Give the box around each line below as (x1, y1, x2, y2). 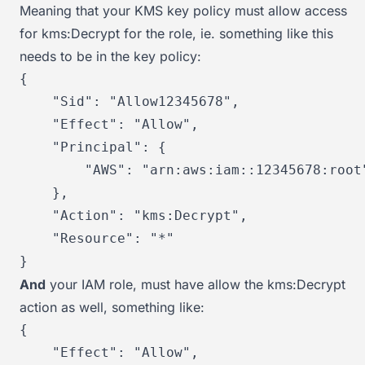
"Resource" (52, 230, 134, 246)
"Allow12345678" (109, 93, 231, 109)
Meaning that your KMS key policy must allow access (20, 2, 347, 19)
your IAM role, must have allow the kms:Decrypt (46, 275, 345, 292)
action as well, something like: (20, 298, 204, 315)
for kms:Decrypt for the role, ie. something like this (20, 24, 333, 42)
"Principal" (52, 139, 142, 155)
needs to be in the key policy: (20, 47, 201, 64)
